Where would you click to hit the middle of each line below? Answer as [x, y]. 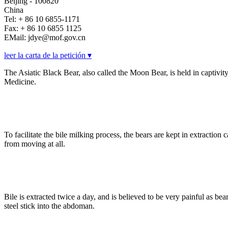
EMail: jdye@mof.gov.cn [45, 38]
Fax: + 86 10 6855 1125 [43, 28]
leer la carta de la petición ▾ [48, 55]
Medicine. [20, 82]
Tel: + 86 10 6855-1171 [42, 19]
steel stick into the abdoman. [49, 206]
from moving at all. [35, 144]
